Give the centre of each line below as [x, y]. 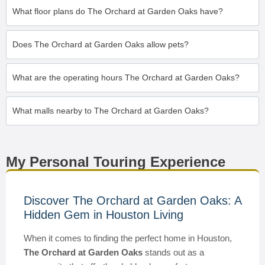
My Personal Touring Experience [116, 162]
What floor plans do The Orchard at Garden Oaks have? [118, 11]
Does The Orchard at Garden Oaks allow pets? [101, 44]
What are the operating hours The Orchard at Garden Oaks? [126, 77]
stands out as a [173, 252]
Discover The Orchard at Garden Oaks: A [132, 201]
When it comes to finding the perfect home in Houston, [128, 238]
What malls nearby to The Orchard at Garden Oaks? [111, 111]
